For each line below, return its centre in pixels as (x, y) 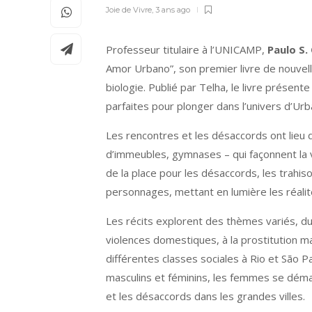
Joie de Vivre (129, 10)
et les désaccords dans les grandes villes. (205, 296)
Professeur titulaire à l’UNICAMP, (187, 49)
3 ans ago (173, 10)
